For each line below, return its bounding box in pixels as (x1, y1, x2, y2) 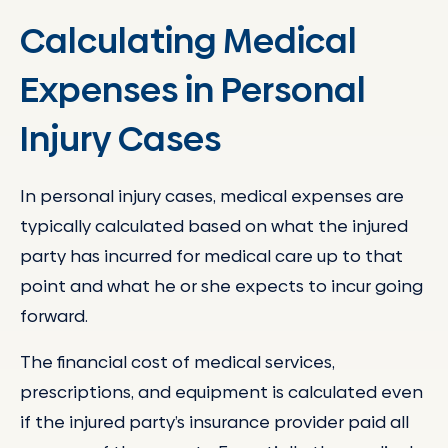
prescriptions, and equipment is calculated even (20, 379, 423, 404)
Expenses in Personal (20, 66, 366, 115)
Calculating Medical (20, 17, 357, 66)
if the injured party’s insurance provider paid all (20, 409, 409, 434)
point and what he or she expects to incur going (20, 274, 423, 299)
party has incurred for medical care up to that (20, 244, 403, 269)
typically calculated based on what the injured (20, 214, 408, 239)
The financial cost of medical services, (20, 349, 335, 374)
